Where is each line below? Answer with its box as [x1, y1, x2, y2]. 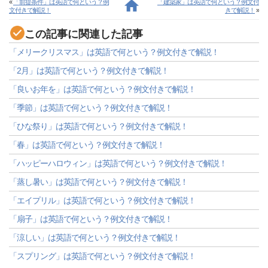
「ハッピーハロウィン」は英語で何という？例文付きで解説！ [9, 159, 227, 168]
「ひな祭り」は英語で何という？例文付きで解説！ [9, 121, 188, 131]
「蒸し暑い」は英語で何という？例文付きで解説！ [9, 177, 188, 187]
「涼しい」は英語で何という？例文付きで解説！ [9, 233, 180, 242]
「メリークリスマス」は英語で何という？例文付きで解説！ [9, 47, 219, 57]
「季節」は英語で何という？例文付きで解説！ [9, 103, 172, 112]
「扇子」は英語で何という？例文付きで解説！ [9, 214, 172, 224]
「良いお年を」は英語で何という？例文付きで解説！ [9, 84, 196, 94]
